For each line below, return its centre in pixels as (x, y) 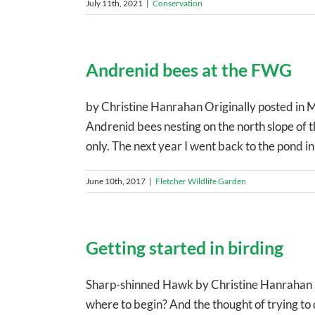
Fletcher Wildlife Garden (201, 181)
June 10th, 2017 (116, 181)
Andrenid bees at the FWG (189, 69)
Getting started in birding (185, 247)
